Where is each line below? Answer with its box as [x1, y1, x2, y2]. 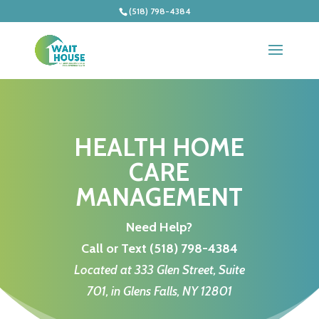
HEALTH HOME [74, 132, 245, 162]
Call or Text [80, 241, 150, 256]
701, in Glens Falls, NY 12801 [86, 283, 232, 299]
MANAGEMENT [75, 182, 244, 212]
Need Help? [126, 219, 193, 235]
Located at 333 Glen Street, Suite [73, 262, 245, 278]
